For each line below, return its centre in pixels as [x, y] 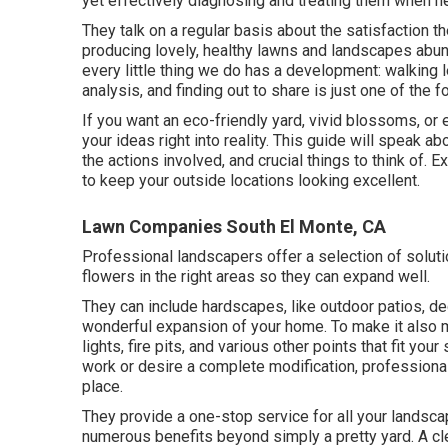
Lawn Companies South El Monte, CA [234, 226]
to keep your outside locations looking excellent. [251, 180]
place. [102, 386]
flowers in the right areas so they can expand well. [256, 276]
